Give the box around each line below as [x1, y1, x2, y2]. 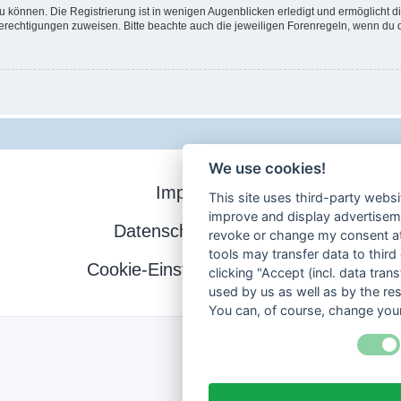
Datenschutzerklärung [114, 220, 287, 241]
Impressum [156, 182, 245, 202]
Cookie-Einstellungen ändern [87, 259, 314, 279]
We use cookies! [208, 159, 326, 178]
